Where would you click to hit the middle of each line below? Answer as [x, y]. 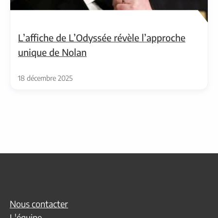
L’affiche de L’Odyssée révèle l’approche [102, 37]
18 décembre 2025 [45, 78]
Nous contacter [39, 203]
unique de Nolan [52, 52]
